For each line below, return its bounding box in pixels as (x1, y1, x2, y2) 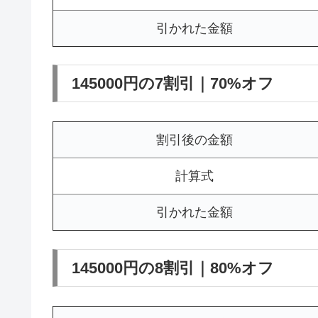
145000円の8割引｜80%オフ (72, 258, 274, 277)
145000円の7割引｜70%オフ (72, 74, 274, 92)
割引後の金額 (156, 133, 233, 148)
